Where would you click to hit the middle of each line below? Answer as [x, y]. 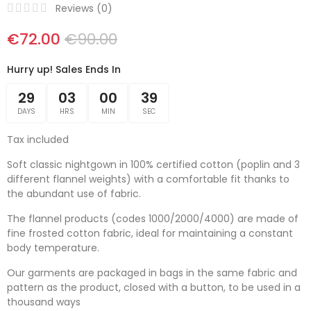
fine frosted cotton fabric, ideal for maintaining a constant [150, 233]
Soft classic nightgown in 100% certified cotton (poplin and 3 [153, 164]
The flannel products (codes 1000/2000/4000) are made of [153, 218]
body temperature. [53, 247]
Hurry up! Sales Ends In [64, 69]
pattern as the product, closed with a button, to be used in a [154, 287]
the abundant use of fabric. [74, 193]
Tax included [38, 139]
